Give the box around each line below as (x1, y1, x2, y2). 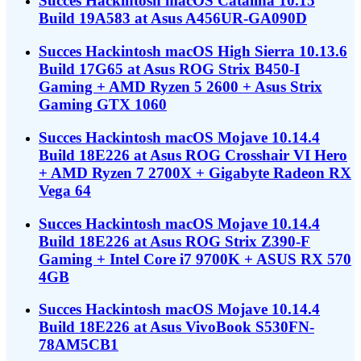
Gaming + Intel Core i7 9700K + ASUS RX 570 (39, 250, 351, 268)
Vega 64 (39, 181, 91, 199)
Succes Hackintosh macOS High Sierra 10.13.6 (39, 43, 347, 60)
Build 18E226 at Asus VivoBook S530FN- (39, 318, 314, 336)
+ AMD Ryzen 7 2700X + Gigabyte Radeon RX (39, 164, 351, 181)
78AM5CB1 (39, 336, 118, 354)
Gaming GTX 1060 (39, 96, 167, 114)
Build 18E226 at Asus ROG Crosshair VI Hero (39, 146, 347, 164)
